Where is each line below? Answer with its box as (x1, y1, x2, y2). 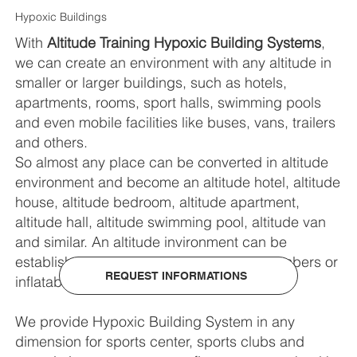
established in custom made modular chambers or (15, 253, 339, 272)
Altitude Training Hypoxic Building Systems (47, 33, 322, 53)
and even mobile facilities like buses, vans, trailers (15, 113, 336, 132)
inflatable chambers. (15, 273, 147, 292)
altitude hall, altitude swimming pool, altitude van (15, 213, 327, 232)
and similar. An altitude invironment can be (15, 233, 288, 252)
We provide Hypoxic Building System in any (15, 312, 296, 331)
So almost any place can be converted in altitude (15, 153, 329, 172)
